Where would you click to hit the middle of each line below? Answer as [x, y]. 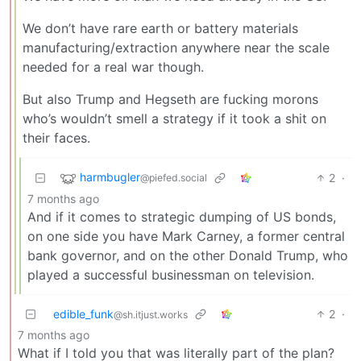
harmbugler [110, 177]
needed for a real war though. [113, 66]
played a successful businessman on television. [171, 274]
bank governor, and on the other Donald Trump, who [188, 255]
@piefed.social [174, 178]
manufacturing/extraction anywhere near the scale [176, 47]
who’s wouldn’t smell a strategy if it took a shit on [174, 118]
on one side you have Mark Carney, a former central [186, 236]
